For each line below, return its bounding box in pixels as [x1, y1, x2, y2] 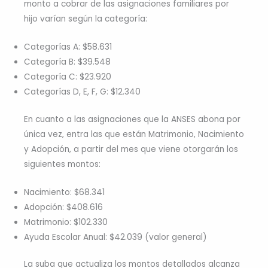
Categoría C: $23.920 [24, 71, 111, 83]
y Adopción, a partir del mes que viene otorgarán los [24, 143, 238, 155]
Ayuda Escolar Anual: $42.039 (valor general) [24, 231, 207, 243]
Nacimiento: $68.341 [24, 186, 105, 198]
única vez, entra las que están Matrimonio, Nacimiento [24, 128, 244, 140]
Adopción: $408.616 [24, 201, 103, 213]
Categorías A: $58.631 [24, 41, 112, 53]
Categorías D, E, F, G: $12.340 [24, 86, 141, 98]
